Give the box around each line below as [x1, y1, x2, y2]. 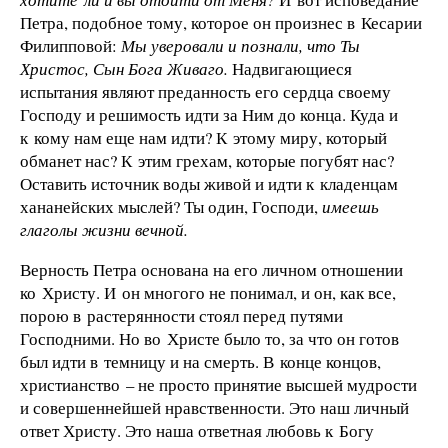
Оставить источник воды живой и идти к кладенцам [20, 171, 398, 195]
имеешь [322, 194, 379, 218]
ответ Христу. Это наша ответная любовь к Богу [20, 418, 374, 442]
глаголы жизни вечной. [20, 217, 188, 241]
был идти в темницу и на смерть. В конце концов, [20, 349, 381, 373]
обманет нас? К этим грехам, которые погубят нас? [20, 148, 394, 172]
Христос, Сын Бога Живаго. [20, 56, 228, 80]
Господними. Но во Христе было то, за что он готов [20, 326, 399, 350]
